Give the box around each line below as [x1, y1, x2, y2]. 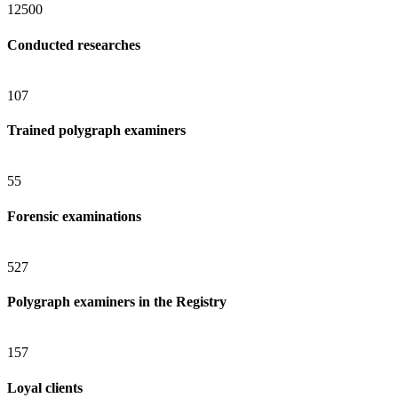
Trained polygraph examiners [7, 123, 186, 139]
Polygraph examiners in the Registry [7, 294, 227, 310]
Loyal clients [7, 379, 83, 395]
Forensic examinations [7, 208, 141, 224]
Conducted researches [7, 36, 140, 52]
